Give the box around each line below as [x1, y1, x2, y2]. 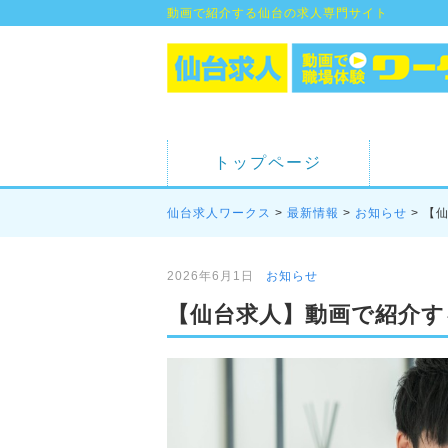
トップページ [214, 154, 322, 171]
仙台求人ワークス [167, 206, 271, 220]
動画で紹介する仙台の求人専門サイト [167, 6, 388, 20]
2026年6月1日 [167, 269, 254, 283]
